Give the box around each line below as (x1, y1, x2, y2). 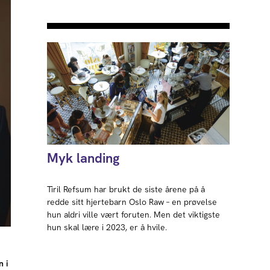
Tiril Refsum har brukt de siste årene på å (47, 184, 206, 195)
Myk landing (47, 149, 121, 168)
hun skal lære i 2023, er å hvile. (47, 222, 168, 233)
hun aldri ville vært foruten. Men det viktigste (47, 209, 221, 221)
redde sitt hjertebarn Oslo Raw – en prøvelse (47, 196, 218, 208)
